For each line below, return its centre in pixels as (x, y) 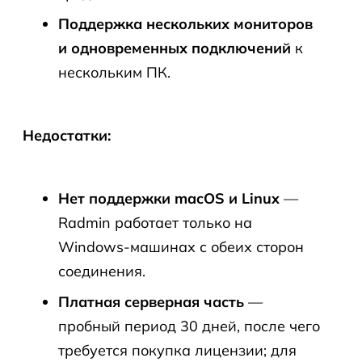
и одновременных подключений (175, 48)
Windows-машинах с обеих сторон (181, 247)
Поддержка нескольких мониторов (185, 24)
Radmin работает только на (155, 223)
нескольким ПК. (114, 72)
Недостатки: (67, 135)
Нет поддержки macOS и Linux (169, 198)
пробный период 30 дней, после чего (189, 326)
